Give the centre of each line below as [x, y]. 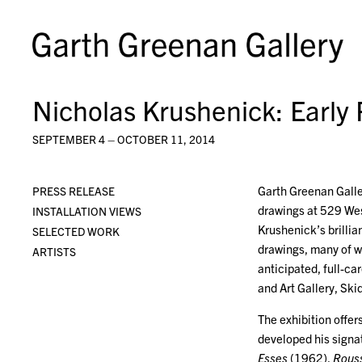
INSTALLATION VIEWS [87, 211]
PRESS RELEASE [74, 191]
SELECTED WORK [76, 231]
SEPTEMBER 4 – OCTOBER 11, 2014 [124, 139]
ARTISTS [54, 251]
